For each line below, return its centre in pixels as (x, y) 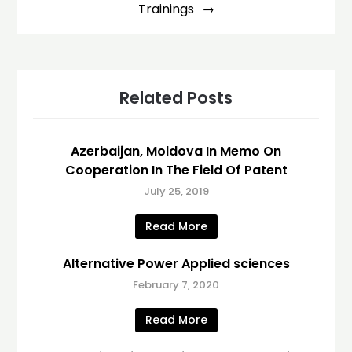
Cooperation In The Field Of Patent (176, 170)
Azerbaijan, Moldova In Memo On (176, 151)
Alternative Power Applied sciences (176, 263)
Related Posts (176, 97)
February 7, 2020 (176, 284)
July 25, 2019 (176, 191)
